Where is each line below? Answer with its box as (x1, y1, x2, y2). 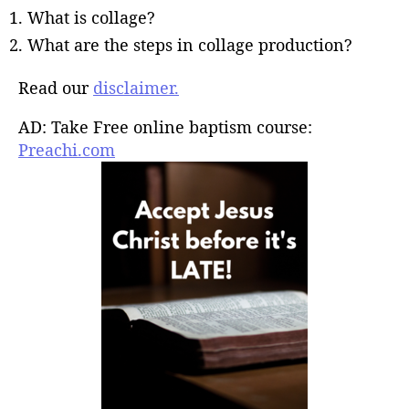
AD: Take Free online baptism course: (18, 116, 312, 138)
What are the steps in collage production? (27, 33, 352, 56)
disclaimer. (93, 77, 179, 99)
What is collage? (27, 5, 155, 28)
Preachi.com (18, 139, 115, 161)
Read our (18, 77, 93, 99)
